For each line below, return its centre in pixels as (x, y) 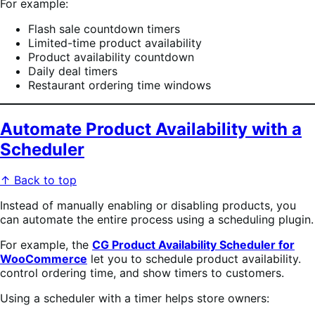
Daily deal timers (73, 71)
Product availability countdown (111, 57)
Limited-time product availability (115, 43)
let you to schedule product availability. (194, 259)
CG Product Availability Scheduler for (193, 245)
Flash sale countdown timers (104, 28)
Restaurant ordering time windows (120, 85)
